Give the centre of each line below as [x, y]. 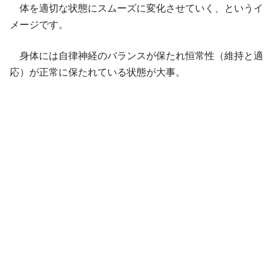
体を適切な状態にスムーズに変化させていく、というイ [136, 8]
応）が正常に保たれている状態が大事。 [97, 72]
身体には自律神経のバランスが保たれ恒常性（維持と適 [136, 55]
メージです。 [39, 24]
